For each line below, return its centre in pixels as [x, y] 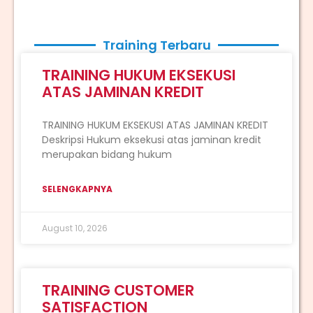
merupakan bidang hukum [107, 154]
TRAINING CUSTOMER [118, 290]
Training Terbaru [156, 45]
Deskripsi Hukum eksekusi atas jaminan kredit [152, 139]
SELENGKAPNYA [77, 189]
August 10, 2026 [75, 228]
